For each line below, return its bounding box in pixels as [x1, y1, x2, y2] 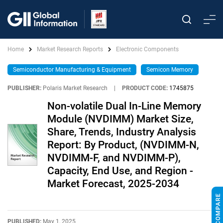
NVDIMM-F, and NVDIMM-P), [47, 152, 181, 164]
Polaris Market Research [43, 85, 108, 92]
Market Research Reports [37, 46, 103, 53]
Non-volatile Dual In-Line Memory [47, 100, 201, 112]
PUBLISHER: [7, 85, 41, 92]
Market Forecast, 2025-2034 [47, 178, 179, 190]
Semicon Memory [146, 66, 193, 73]
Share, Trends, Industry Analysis [47, 126, 196, 138]
